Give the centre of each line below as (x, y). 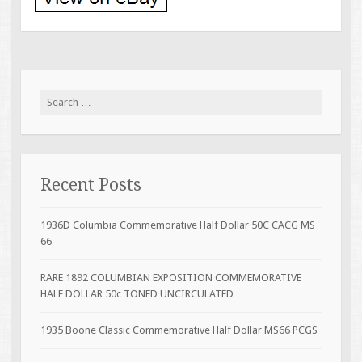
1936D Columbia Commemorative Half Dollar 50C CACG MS (177, 225)
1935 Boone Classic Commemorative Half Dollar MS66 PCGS (179, 330)
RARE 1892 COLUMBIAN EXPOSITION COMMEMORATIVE (170, 277)
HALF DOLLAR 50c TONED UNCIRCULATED (137, 293)
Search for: (65, 98)
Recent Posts (90, 184)
